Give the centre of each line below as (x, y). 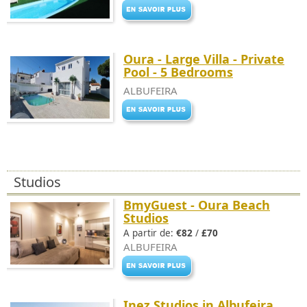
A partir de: (150, 233)
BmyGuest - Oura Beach (197, 205)
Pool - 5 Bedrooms (178, 72)
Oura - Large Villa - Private (204, 59)
